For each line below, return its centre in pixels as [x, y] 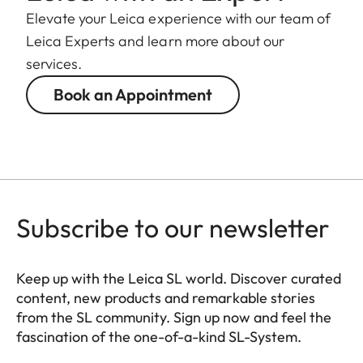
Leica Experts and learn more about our [155, 41]
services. [54, 63]
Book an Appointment [133, 94]
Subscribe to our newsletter [173, 227]
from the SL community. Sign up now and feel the [174, 317]
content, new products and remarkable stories [166, 297]
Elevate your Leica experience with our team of [179, 18]
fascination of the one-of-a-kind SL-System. [159, 336]
